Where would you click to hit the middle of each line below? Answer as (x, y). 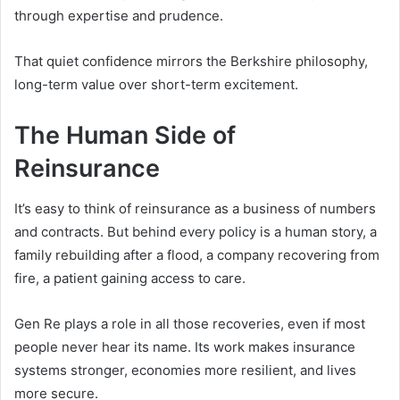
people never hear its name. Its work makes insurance (185, 346)
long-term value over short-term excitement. (156, 85)
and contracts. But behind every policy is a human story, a (196, 231)
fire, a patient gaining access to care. (130, 278)
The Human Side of (125, 136)
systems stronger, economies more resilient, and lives (185, 370)
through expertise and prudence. (119, 16)
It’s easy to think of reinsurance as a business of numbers (195, 208)
